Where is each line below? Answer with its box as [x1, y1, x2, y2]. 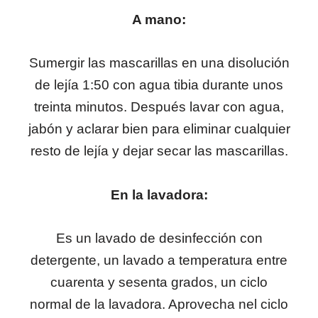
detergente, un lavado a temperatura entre [31, 253, 287, 268]
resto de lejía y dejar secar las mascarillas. [30, 143, 288, 159]
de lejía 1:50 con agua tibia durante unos [35, 77, 283, 93]
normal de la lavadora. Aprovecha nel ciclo [30, 297, 288, 312]
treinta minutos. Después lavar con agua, [34, 99, 284, 115]
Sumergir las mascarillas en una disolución [28, 55, 290, 71]
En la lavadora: [110, 187, 208, 202]
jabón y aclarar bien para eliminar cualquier [28, 121, 290, 137]
